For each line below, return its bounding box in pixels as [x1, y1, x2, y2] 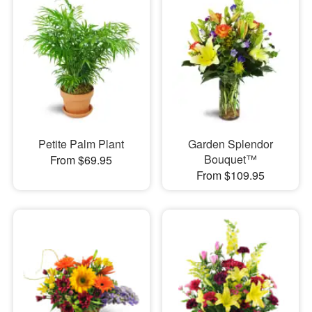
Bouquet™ [203, 151, 257, 168]
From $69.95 [50, 152, 113, 169]
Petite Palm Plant [38, 136, 125, 153]
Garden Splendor [187, 136, 273, 153]
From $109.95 [196, 167, 265, 184]
